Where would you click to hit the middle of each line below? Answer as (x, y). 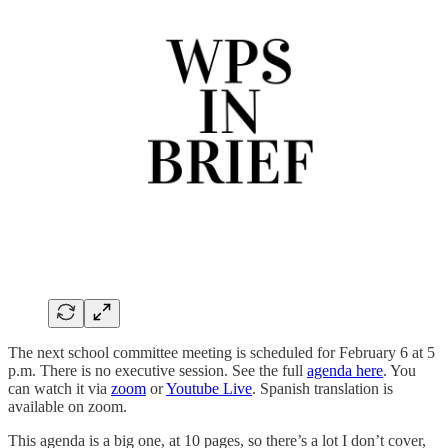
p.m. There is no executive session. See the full (157, 370)
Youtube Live (209, 388)
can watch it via (59, 388)
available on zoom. (67, 406)
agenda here (345, 370)
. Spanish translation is (322, 388)
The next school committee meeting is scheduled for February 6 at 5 (221, 352)
